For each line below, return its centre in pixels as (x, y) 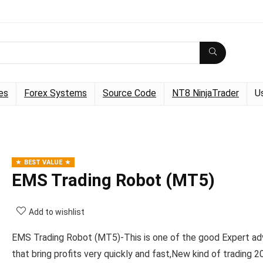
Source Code (129, 93)
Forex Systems (55, 93)
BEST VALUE (43, 162)
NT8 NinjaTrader (205, 93)
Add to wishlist (57, 212)
